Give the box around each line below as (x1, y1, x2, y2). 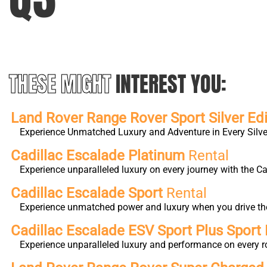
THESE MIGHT (9, 68, 116, 100)
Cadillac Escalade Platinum (11, 147, 188, 164)
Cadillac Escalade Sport (11, 185, 163, 201)
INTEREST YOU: (116, 68, 226, 100)
